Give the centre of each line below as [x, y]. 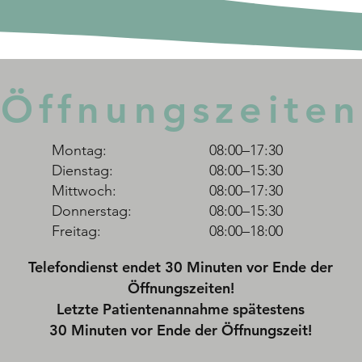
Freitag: [76, 231]
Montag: [79, 150]
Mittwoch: [84, 191]
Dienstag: [82, 170]
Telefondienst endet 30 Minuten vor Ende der [181, 267]
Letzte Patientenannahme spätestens [181, 309]
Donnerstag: [92, 211]
